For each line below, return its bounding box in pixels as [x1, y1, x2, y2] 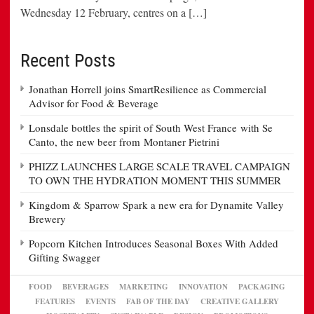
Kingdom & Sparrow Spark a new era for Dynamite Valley [29, 197, 284, 212]
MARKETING [119, 280, 168, 292]
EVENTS [86, 295, 116, 307]
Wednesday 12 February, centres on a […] [20, 4, 207, 20]
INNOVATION [179, 280, 228, 292]
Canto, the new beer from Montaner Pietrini [29, 134, 219, 149]
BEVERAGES [62, 280, 109, 292]
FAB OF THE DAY [126, 295, 190, 307]
